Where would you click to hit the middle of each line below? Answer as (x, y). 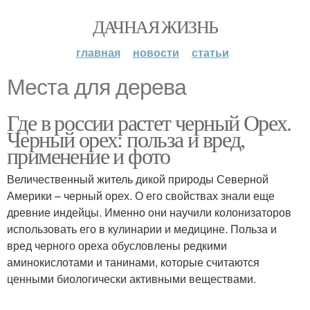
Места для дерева (97, 87)
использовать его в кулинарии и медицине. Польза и (142, 229)
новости (156, 52)
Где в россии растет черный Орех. (149, 122)
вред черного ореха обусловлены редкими (117, 245)
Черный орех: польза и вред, (126, 139)
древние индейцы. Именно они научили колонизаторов (149, 212)
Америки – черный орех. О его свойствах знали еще (141, 195)
